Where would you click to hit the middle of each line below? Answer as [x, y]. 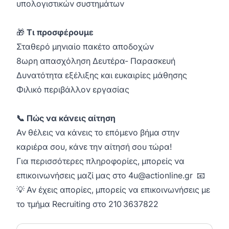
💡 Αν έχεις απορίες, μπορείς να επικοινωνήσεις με [113, 190]
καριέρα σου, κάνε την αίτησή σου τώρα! [94, 147]
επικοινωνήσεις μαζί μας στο [72, 175]
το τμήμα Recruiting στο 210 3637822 [87, 204]
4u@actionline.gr [161, 175]
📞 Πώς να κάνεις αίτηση [66, 118]
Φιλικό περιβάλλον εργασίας [73, 89]
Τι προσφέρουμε [60, 32]
